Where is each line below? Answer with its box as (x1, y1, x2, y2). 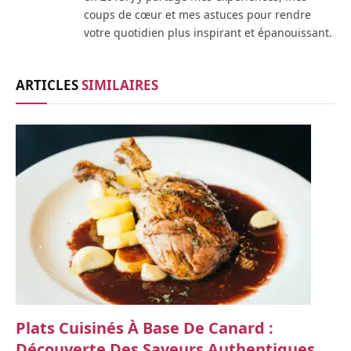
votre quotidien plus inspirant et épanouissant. (84, 25, 332, 41)
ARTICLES (16, 76, 81, 95)
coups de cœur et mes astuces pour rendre (84, 7, 311, 23)
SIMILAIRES (81, 76, 158, 95)
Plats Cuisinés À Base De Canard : (16, 317, 273, 338)
